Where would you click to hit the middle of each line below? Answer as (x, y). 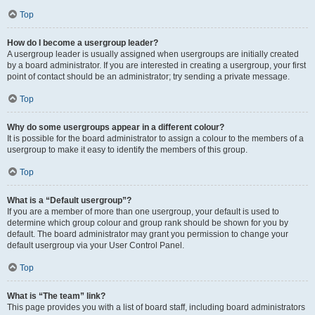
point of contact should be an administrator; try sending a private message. (148, 77)
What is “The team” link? (56, 296)
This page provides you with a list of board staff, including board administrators (156, 307)
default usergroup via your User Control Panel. (96, 245)
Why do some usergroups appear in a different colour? (116, 127)
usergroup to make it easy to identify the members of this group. (127, 150)
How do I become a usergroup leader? (83, 43)
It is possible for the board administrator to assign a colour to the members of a (155, 139)
